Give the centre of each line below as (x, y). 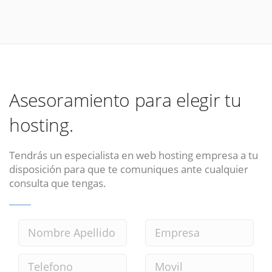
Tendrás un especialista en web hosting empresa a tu (134, 155)
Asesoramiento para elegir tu (125, 100)
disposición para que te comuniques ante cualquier (129, 168)
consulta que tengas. (58, 182)
